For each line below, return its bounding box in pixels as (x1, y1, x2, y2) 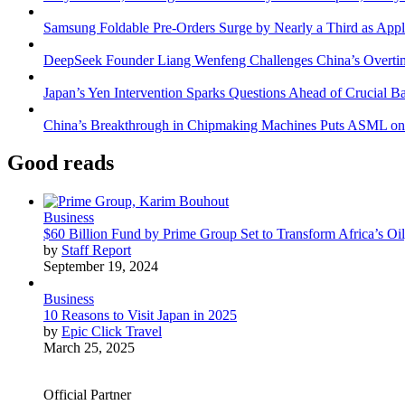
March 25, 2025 (43, 340, 135, 356)
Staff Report (61, 242, 131, 259)
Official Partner (43, 387, 131, 403)
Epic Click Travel (61, 324, 162, 340)
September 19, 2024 (43, 259, 158, 275)
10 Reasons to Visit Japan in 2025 (43, 307, 237, 324)
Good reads (7, 151, 114, 175)
